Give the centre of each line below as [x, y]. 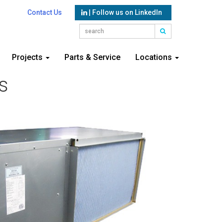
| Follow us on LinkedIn [125, 12]
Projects [28, 57]
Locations [155, 57]
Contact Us [45, 12]
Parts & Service [92, 57]
